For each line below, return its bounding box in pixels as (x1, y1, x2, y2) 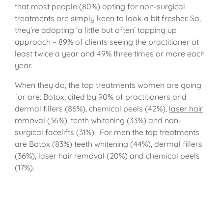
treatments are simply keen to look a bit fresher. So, (15, 13, 201, 24)
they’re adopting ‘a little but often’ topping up (15, 25, 177, 35)
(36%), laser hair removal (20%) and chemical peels (15, 151, 200, 161)
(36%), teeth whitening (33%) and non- (45, 115, 181, 126)
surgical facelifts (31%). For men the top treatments (15, 127, 199, 137)
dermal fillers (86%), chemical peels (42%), (15, 104, 169, 114)
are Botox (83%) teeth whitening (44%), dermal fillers (15, 139, 202, 149)
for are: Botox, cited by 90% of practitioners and (15, 92, 187, 102)
